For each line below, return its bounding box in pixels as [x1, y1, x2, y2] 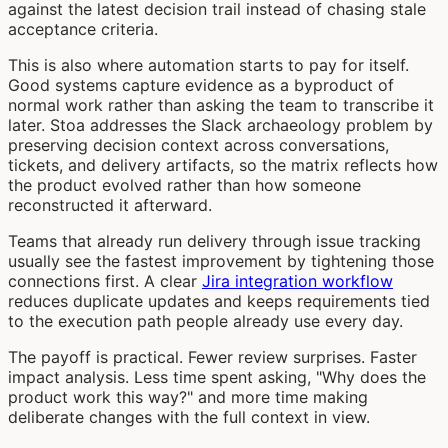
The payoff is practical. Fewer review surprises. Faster [8, 346, 417, 367]
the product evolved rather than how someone [8, 174, 361, 195]
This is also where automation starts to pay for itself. [8, 54, 409, 75]
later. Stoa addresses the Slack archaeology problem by [8, 114, 433, 135]
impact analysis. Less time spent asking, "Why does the [8, 366, 426, 387]
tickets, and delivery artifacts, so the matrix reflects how [8, 154, 438, 175]
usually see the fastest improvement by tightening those [8, 250, 434, 271]
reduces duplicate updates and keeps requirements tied [8, 290, 430, 311]
